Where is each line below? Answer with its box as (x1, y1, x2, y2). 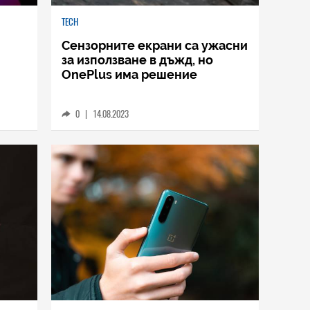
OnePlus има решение (62, 66, 197, 82)
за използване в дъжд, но (62, 52, 213, 67)
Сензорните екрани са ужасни (62, 37, 248, 53)
